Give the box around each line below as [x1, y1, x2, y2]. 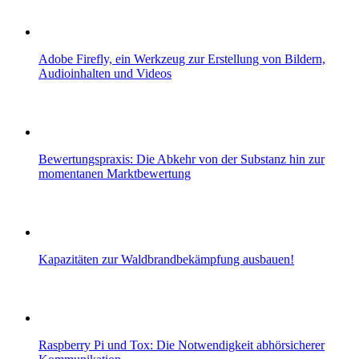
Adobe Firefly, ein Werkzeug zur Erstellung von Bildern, [38, 51, 325, 66]
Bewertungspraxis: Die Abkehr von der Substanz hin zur [38, 151, 325, 166]
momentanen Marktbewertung [38, 166, 191, 180]
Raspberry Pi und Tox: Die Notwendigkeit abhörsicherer [38, 337, 325, 352]
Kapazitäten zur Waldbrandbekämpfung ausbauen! [38, 252, 294, 266]
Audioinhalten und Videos [38, 66, 171, 80]
